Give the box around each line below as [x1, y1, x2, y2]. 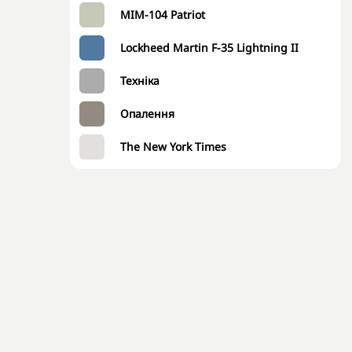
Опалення [120, 106, 174, 121]
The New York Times [120, 139, 226, 154]
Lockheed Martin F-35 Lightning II [120, 40, 299, 55]
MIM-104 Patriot [120, 7, 205, 22]
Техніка [120, 73, 159, 88]
